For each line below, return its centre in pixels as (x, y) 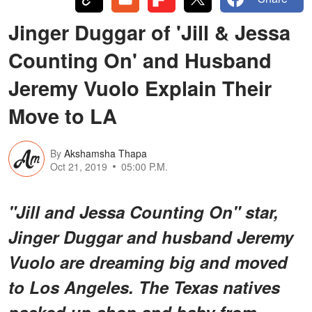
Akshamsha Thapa (106, 154)
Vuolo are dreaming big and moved (148, 262)
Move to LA (63, 115)
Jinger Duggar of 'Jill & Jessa (149, 32)
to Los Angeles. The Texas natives (144, 287)
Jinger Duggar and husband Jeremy (151, 236)
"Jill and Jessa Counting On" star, (143, 211)
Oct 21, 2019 (79, 167)
